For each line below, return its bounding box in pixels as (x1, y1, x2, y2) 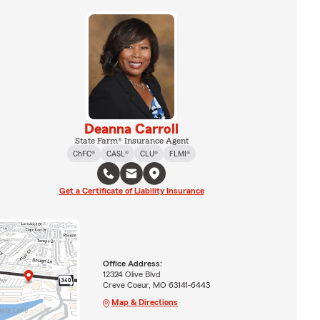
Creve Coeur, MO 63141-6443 (102, 280, 210, 289)
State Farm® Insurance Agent (74, 136, 189, 145)
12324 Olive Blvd (102, 269, 161, 279)
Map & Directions (111, 297, 178, 306)
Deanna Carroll (84, 121, 179, 136)
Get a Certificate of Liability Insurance (59, 186, 204, 195)
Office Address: (102, 259, 162, 268)
